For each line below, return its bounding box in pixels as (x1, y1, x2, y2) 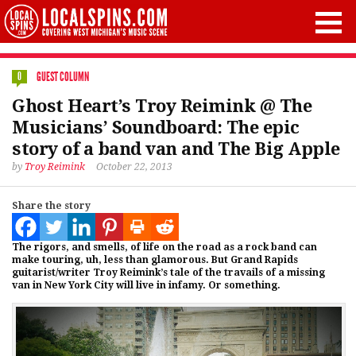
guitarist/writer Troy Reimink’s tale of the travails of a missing (12, 267, 325, 278)
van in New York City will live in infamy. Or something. (12, 280, 281, 291)
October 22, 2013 (96, 161, 172, 172)
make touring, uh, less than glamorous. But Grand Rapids (12, 254, 298, 265)
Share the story (12, 200, 91, 211)
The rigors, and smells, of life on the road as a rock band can (12, 242, 317, 253)
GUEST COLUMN (37, 69, 89, 84)
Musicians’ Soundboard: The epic (12, 118, 300, 137)
